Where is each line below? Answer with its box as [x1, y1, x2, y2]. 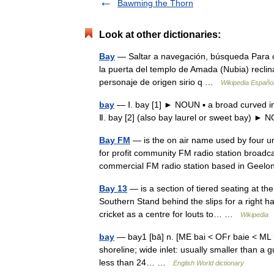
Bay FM [99, 135, 130, 145]
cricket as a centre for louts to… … [99, 209, 240, 219]
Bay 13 [99, 183, 127, 193]
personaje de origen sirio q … [99, 77, 221, 87]
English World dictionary [173, 259, 244, 267]
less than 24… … [99, 257, 173, 267]
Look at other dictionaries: [99, 29, 221, 40]
